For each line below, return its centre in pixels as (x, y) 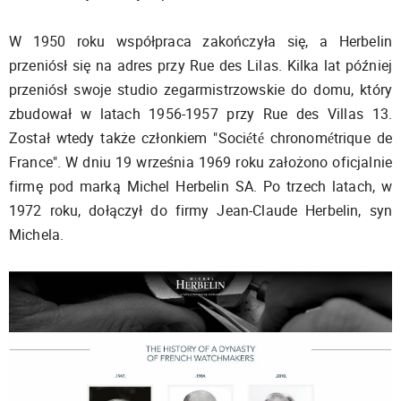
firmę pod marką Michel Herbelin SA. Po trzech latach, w (200, 186)
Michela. (37, 235)
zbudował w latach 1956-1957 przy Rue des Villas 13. (200, 114)
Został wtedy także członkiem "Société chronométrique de (200, 138)
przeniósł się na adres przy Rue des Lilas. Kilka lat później (200, 65)
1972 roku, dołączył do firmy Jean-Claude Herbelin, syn (200, 210)
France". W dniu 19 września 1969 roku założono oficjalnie (200, 162)
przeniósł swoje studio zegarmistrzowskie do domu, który (200, 90)
